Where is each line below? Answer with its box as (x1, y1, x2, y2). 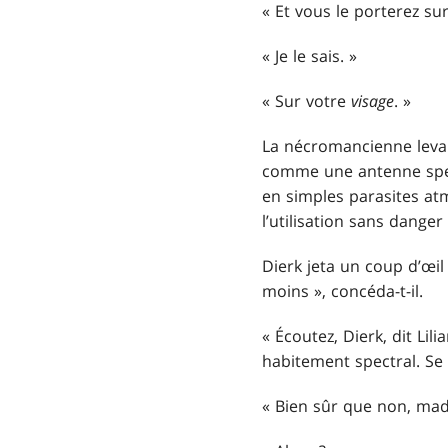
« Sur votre (262, 90, 351, 113)
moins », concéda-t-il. (262, 280, 423, 303)
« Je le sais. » (262, 45, 357, 68)
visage (351, 90, 394, 113)
